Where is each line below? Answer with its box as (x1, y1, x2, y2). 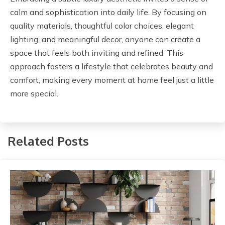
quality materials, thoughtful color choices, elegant (10, 20, 194, 31)
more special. (10, 88, 58, 98)
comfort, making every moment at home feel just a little (10, 74, 214, 85)
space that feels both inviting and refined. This (10, 47, 183, 58)
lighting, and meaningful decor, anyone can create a (10, 34, 200, 44)
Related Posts (8, 133, 89, 149)
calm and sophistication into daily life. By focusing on (10, 7, 206, 17)
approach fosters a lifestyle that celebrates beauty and (10, 61, 213, 71)
